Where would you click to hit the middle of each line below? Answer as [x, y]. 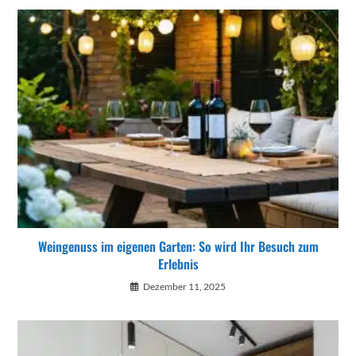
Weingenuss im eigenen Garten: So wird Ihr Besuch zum [178, 247]
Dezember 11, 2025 [184, 287]
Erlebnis [178, 264]
